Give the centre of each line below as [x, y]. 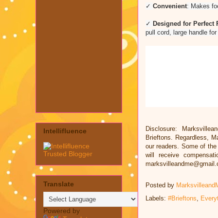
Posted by [161, 185]
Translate [59, 184]
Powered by [62, 210]
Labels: [157, 198]
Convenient [170, 6]
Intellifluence [65, 131]
